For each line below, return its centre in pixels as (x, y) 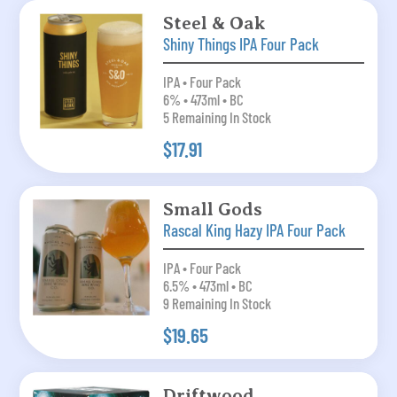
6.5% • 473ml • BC (207, 286)
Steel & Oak (214, 23)
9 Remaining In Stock (217, 304)
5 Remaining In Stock (217, 117)
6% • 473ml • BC (203, 100)
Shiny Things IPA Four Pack (241, 44)
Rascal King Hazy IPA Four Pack (254, 230)
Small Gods (212, 210)
